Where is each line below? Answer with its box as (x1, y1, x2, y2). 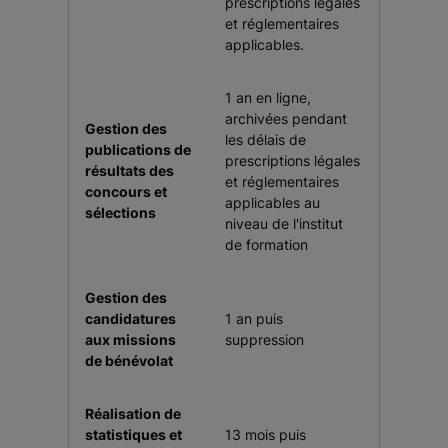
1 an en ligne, (225, 89, 311, 106)
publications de (85, 141, 191, 158)
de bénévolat (85, 352, 173, 369)
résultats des (85, 162, 174, 179)
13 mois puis (225, 426, 306, 443)
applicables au (225, 194, 320, 211)
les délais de (225, 131, 306, 148)
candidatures (85, 310, 176, 327)
